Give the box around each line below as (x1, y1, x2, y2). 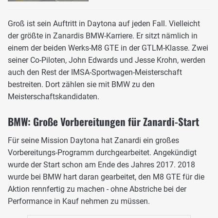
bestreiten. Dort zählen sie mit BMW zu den (8, 80, 155, 90)
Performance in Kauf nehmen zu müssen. (8, 197, 150, 206)
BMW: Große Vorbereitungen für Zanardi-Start (8, 114, 199, 129)
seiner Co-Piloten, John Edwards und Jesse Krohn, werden (8, 55, 205, 65)
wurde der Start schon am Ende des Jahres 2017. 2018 (8, 160, 195, 170)
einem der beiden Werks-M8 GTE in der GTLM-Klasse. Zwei (8, 43, 208, 53)
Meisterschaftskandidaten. (8, 92, 99, 102)
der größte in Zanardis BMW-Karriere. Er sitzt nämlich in (8, 31, 198, 41)
